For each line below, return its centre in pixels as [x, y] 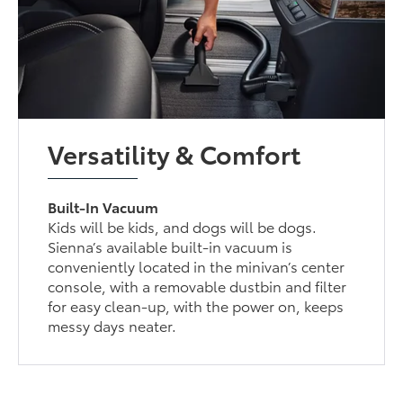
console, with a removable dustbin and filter [197, 285]
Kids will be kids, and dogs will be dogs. [183, 226]
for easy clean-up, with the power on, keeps [196, 305]
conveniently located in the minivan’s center [197, 265]
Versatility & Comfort [175, 152]
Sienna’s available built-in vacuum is [170, 246]
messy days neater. [112, 325]
